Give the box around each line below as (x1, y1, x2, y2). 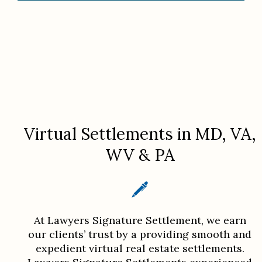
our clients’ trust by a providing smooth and (28, 227, 251, 241)
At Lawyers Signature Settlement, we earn (33, 213, 246, 227)
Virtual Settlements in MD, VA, (23, 123, 256, 144)
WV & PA (105, 144, 175, 166)
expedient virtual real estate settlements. (35, 241, 244, 255)
